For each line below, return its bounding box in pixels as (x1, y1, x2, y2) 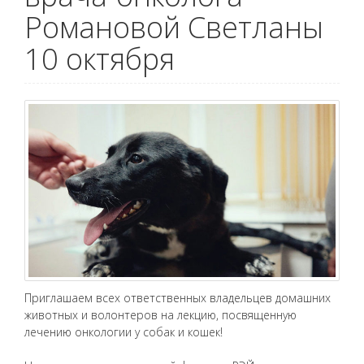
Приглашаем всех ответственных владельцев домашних (24, 290, 331, 306)
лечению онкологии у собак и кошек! (24, 324, 223, 340)
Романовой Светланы (24, 7, 323, 47)
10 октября (24, 39, 175, 79)
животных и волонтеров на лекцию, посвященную (24, 307, 297, 323)
